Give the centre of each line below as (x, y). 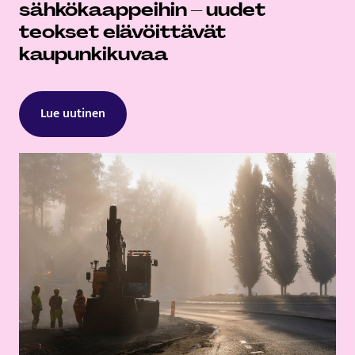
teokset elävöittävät (122, 32)
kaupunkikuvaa (94, 54)
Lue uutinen (73, 113)
